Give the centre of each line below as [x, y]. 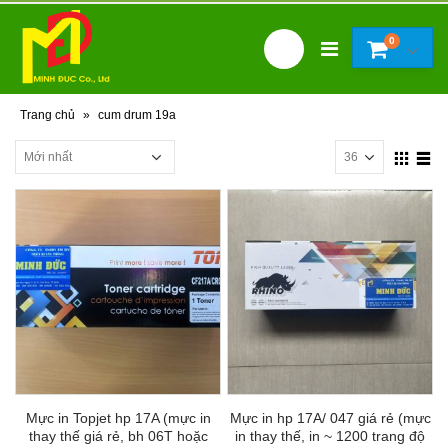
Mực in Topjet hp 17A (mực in [118, 418]
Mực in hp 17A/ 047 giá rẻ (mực [330, 418]
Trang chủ [47, 115]
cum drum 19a [137, 115]
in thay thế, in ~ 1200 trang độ [330, 436]
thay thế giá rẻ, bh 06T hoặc [118, 436]
